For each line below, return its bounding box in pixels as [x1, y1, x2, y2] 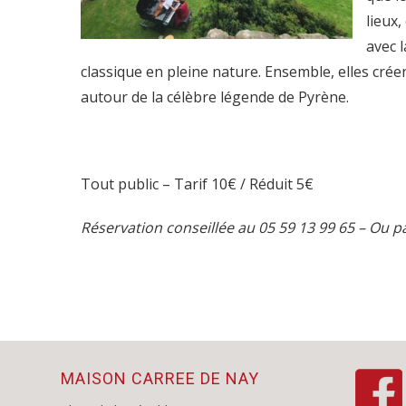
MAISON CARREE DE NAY [61, 368, 259, 388]
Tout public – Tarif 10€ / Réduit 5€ [81, 174, 314, 195]
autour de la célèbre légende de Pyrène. [81, 87, 349, 108]
